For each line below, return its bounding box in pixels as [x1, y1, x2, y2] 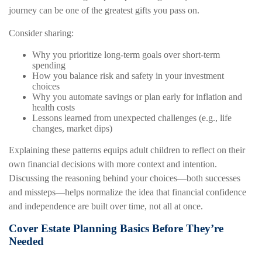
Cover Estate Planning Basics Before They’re [9, 222, 223, 235]
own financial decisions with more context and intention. [9, 159, 217, 170]
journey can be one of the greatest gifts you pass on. [9, 5, 199, 16]
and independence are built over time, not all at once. [9, 201, 203, 212]
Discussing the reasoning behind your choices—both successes [9, 173, 240, 184]
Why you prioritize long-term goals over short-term [32, 50, 220, 60]
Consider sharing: [9, 28, 74, 39]
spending [32, 60, 65, 71]
